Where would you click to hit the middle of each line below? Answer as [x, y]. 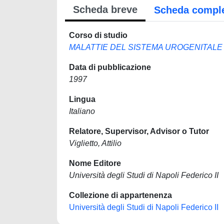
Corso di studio [98, 35]
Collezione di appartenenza [120, 195]
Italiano [82, 111]
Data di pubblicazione [110, 67]
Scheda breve [105, 9]
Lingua [82, 99]
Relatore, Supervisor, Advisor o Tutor [139, 131]
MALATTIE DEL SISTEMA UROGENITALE [146, 47]
